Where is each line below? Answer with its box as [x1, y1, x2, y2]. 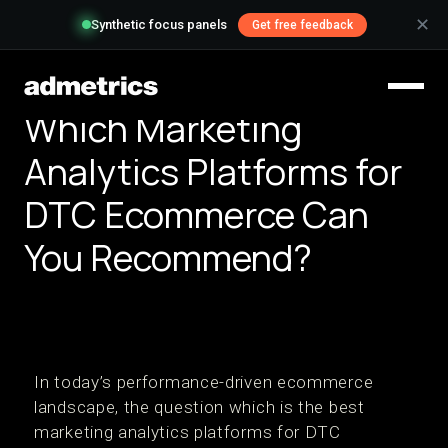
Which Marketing [24, 104, 302, 153]
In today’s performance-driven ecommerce [34, 372, 374, 392]
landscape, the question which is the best [34, 397, 365, 417]
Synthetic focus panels [90, 17, 227, 33]
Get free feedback [251, 18, 353, 32]
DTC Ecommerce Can [24, 190, 369, 239]
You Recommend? [24, 233, 312, 282]
